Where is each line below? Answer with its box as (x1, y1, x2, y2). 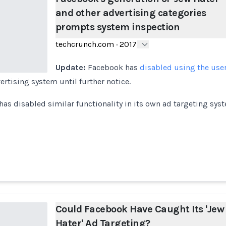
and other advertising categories (55, 7, 206, 19)
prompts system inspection (55, 21, 180, 33)
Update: (55, 63, 86, 72)
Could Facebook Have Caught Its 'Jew (55, 203, 224, 215)
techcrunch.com (55, 39, 114, 49)
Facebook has (85, 63, 140, 72)
